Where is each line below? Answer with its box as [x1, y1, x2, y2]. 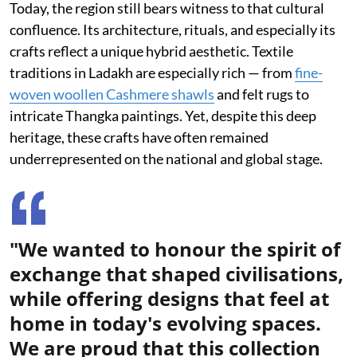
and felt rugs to [214, 84, 309, 103]
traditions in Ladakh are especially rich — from [10, 63, 295, 81]
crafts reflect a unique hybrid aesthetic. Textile [10, 41, 293, 60]
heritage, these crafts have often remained [10, 127, 269, 146]
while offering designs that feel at [10, 284, 329, 312]
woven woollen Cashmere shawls [10, 84, 214, 103]
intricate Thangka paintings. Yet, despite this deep [10, 106, 316, 124]
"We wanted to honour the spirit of [10, 235, 340, 262]
